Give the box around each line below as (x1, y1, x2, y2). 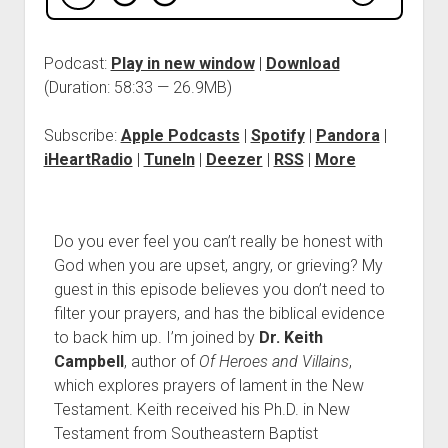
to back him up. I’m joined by (53, 328, 259, 347)
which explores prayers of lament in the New (53, 376, 364, 395)
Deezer (205, 150, 263, 169)
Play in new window (110, 54, 255, 73)
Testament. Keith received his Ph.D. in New (53, 400, 350, 419)
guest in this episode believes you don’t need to (53, 280, 385, 299)
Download (265, 54, 340, 73)
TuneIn (143, 150, 195, 169)
